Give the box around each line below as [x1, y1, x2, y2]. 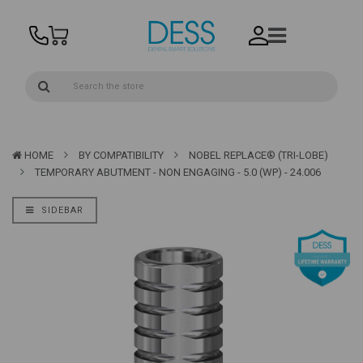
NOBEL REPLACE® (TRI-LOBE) [189, 149, 328, 162]
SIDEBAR [38, 205, 83, 216]
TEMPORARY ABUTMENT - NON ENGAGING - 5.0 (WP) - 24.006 [35, 166, 321, 179]
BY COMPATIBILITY [79, 149, 164, 162]
